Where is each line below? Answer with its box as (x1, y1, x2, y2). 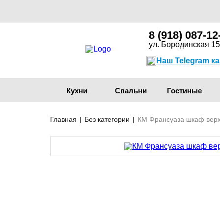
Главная (50, 115, 77, 123)
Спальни (114, 86, 147, 95)
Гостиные (167, 86, 202, 95)
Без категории (84, 115, 130, 123)
